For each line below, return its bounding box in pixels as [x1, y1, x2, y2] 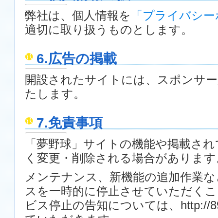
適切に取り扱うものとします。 [25, 23, 193, 36]
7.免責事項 [36, 115, 103, 130]
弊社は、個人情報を [25, 9, 131, 22]
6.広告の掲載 [36, 51, 117, 66]
